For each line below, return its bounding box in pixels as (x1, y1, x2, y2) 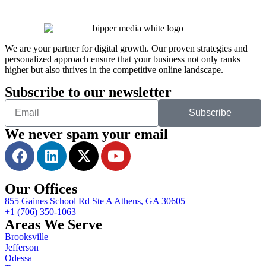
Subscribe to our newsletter (5, 84, 172, 100)
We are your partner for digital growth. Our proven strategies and (5, 43, 248, 53)
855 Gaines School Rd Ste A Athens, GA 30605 (5, 195, 185, 206)
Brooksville (5, 231, 48, 242)
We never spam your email (5, 126, 168, 142)
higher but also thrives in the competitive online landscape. (5, 64, 223, 75)
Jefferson (5, 242, 39, 252)
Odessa (5, 252, 32, 263)
